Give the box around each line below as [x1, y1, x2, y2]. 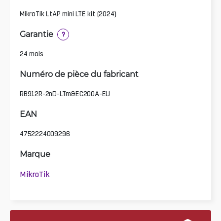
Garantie [20, 28, 53, 39]
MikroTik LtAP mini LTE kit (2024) [20, 9, 116, 18]
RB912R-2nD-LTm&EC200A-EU [20, 89, 110, 98]
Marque [20, 148, 50, 159]
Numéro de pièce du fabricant [20, 68, 139, 79]
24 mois [20, 49, 43, 58]
